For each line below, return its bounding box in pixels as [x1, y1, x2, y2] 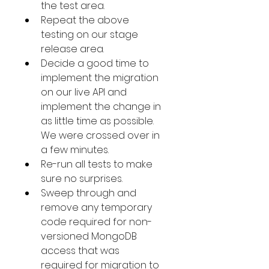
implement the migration [41, 71, 161, 85]
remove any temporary [41, 201, 154, 214]
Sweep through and [41, 186, 139, 200]
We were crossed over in [41, 128, 162, 142]
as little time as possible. [41, 114, 156, 128]
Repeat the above [41, 13, 131, 27]
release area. [41, 42, 104, 56]
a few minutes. [41, 143, 109, 157]
